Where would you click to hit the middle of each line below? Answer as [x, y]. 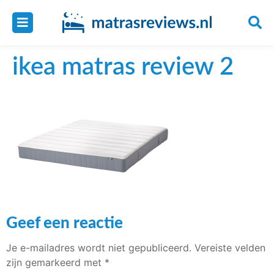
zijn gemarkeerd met [55, 263]
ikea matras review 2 [123, 68]
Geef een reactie [65, 224]
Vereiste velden [230, 248]
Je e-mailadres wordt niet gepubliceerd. [99, 248]
